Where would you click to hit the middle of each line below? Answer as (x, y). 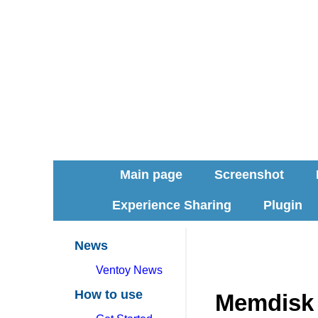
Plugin (283, 205)
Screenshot (249, 174)
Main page (151, 174)
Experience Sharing (171, 205)
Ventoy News (129, 270)
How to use (109, 294)
